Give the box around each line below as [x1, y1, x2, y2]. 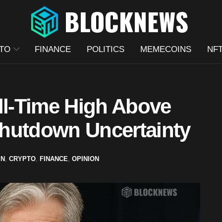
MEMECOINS [140, 45, 191, 54]
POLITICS [86, 45, 124, 54]
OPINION [72, 155, 99, 163]
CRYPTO [9, 155, 36, 163]
